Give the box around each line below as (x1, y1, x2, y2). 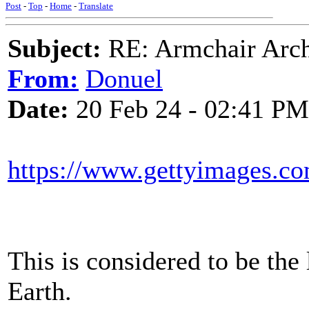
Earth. (8, 277, 72, 306)
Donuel (86, 64, 163, 93)
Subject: (8, 34, 101, 63)
